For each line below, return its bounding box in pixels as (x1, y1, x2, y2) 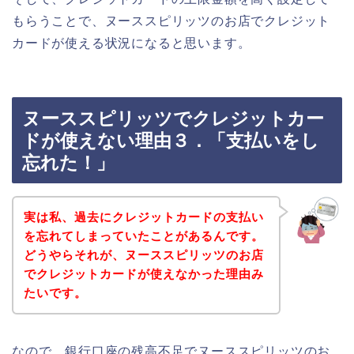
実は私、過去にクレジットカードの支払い (23, 209, 264, 224)
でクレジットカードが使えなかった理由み (23, 266, 264, 281)
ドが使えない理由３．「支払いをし (22, 130, 319, 152)
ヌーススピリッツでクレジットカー (22, 108, 324, 130)
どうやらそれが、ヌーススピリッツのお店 (23, 247, 264, 262)
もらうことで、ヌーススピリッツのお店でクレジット (12, 13, 331, 28)
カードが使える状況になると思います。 (12, 36, 251, 50)
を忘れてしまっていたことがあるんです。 (23, 228, 264, 243)
